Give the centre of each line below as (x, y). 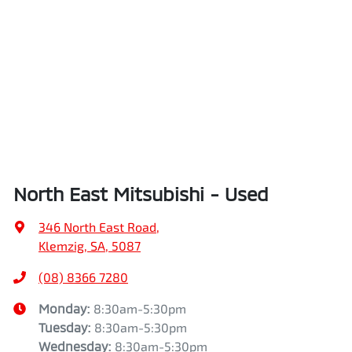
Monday (62, 308)
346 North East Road (97, 226)
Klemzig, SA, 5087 (90, 245)
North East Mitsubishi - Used (141, 193)
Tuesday (63, 327)
